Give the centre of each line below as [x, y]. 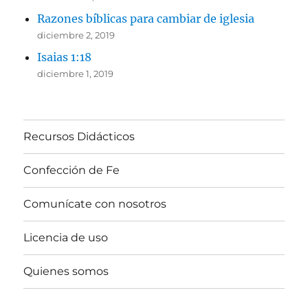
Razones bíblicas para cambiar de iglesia [146, 18]
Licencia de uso [66, 238]
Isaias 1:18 [65, 57]
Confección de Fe [72, 170]
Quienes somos [66, 272]
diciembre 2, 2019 [76, 35]
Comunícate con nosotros [95, 204]
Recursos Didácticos [79, 137]
